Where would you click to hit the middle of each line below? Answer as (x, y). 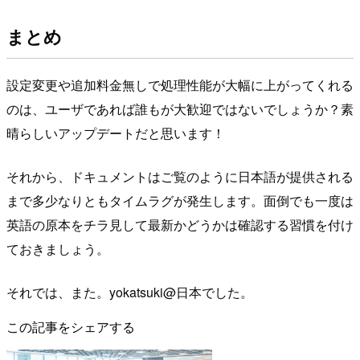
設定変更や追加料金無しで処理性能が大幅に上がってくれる (180, 84)
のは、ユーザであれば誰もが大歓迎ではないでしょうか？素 (180, 108)
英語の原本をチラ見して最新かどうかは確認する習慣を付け (180, 224)
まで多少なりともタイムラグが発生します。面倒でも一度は (180, 200)
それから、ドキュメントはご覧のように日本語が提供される (180, 176)
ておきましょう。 (58, 248)
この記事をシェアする (71, 326)
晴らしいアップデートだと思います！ (116, 133)
